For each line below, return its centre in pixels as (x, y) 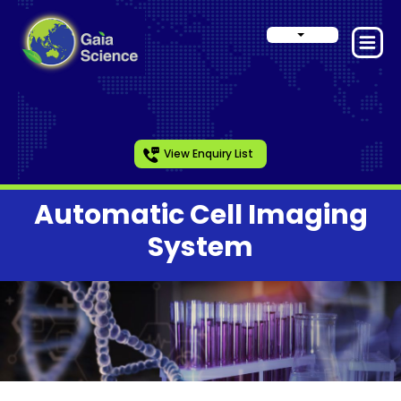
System (200, 247)
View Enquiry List (209, 154)
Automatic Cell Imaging (200, 215)
